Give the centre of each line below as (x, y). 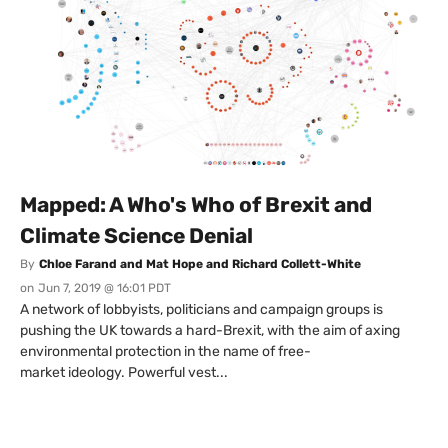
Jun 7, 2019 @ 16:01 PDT (104, 288)
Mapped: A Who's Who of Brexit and (196, 205)
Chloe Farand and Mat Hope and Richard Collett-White (200, 264)
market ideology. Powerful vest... (124, 373)
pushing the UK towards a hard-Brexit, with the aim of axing (210, 331)
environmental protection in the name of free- (165, 352)
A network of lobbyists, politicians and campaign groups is (201, 310)
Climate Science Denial (136, 236)
